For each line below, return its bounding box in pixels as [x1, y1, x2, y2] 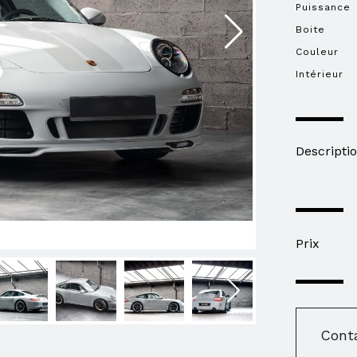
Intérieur [296, 69, 344, 80]
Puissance [296, 2, 351, 13]
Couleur [296, 46, 339, 57]
